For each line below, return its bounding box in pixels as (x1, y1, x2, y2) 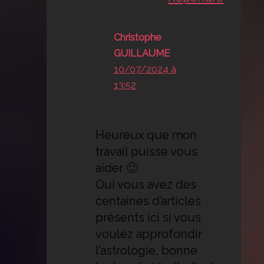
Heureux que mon (95, 127, 197, 142)
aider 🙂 (95, 160, 138, 175)
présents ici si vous (95, 210, 202, 225)
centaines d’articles (95, 193, 202, 208)
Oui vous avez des (95, 177, 197, 192)
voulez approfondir (95, 226, 203, 241)
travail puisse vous (95, 144, 198, 159)
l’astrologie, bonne (95, 243, 198, 258)
